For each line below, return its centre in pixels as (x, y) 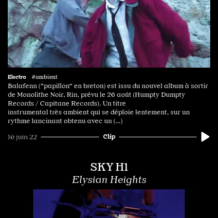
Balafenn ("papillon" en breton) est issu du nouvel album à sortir (108, 86)
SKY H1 (109, 167)
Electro (17, 77)
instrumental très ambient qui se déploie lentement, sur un (99, 112)
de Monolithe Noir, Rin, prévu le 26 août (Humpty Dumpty (97, 95)
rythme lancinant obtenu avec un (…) (65, 121)
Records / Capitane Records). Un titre (67, 103)
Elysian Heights (109, 180)
